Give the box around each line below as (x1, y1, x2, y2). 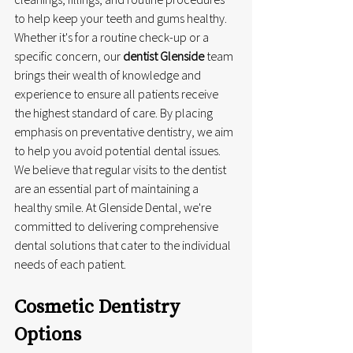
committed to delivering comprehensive (14, 217, 221, 234)
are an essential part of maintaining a (14, 180, 201, 196)
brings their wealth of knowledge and (14, 66, 203, 83)
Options (14, 320, 81, 347)
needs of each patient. (14, 255, 126, 272)
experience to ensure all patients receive (14, 85, 221, 102)
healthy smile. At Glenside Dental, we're (14, 199, 214, 215)
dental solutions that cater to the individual (14, 236, 233, 253)
